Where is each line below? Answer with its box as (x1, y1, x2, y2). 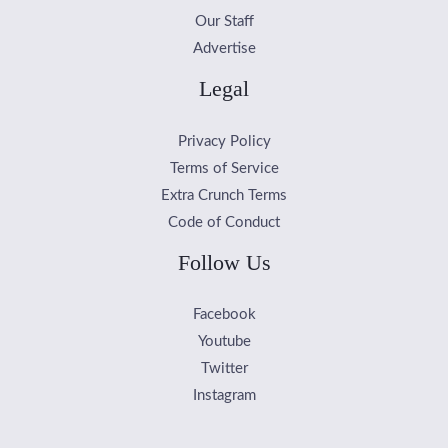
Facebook (192, 307, 256, 323)
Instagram (192, 388, 256, 404)
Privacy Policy (177, 133, 271, 149)
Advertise (192, 41, 256, 57)
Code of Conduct (168, 214, 280, 230)
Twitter (200, 361, 248, 377)
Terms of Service (169, 160, 279, 176)
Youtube (197, 334, 251, 350)
